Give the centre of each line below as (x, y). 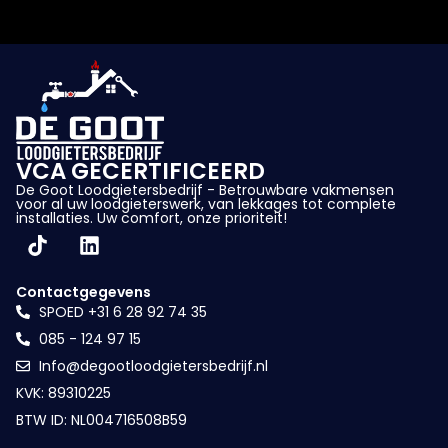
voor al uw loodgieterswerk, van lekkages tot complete (206, 203)
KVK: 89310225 (63, 392)
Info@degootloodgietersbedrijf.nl (153, 365)
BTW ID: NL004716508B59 (101, 419)
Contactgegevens (83, 291)
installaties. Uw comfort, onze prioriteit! (151, 217)
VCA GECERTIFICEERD (140, 170)
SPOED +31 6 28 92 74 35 (122, 311)
